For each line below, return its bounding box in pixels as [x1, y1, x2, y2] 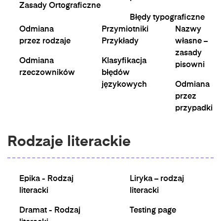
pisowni [175, 61, 205, 69]
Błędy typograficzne [130, 14, 205, 22]
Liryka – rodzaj [130, 175, 184, 183]
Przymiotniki [102, 26, 148, 34]
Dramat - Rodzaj [19, 207, 80, 215]
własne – [175, 37, 208, 45]
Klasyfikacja [102, 57, 147, 65]
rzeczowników [19, 69, 75, 77]
